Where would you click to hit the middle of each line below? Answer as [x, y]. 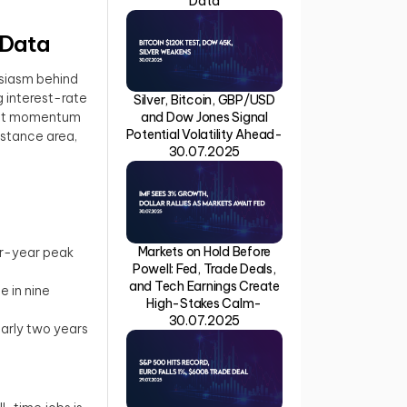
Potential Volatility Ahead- [204, 135]
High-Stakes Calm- [204, 303]
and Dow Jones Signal [204, 118]
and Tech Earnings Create [204, 286]
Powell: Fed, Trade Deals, [204, 268]
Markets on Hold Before [204, 251]
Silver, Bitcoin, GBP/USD [204, 100]
